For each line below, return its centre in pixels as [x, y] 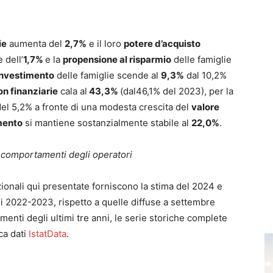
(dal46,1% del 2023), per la [177, 91]
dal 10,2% [205, 75]
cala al [73, 91]
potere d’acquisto [162, 44]
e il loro [105, 44]
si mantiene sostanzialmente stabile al [107, 123]
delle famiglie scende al [108, 75]
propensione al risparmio [117, 59]
